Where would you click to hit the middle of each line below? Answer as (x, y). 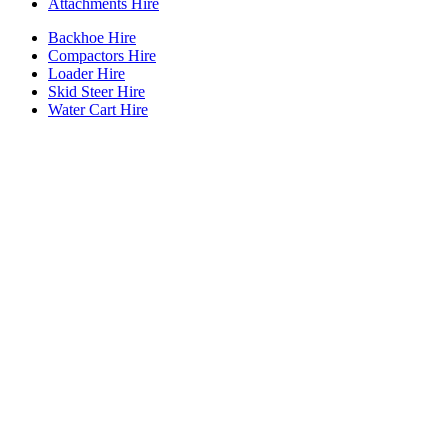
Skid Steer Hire (96, 91)
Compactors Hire (102, 55)
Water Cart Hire (98, 109)
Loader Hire (86, 73)
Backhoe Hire (92, 37)
